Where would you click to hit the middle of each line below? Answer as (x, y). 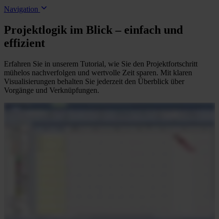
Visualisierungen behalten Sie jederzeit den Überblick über (94, 81)
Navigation (22, 9)
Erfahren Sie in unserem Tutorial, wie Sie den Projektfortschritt (101, 64)
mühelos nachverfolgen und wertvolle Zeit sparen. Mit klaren (98, 72)
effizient (24, 43)
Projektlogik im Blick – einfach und (93, 30)
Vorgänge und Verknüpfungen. (52, 90)
